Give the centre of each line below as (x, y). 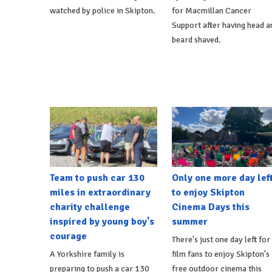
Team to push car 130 (97, 178)
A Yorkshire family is (87, 254)
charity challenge (90, 207)
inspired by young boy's (102, 222)
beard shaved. (196, 39)
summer (189, 222)
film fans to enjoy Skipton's (220, 254)
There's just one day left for (221, 240)
